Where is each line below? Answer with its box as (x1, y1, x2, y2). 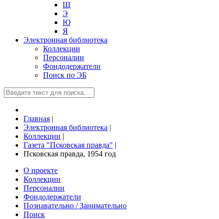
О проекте (23, 166, 58, 175)
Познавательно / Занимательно (23, 201, 127, 210)
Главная (23, 114, 50, 123)
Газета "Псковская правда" (23, 141, 113, 149)
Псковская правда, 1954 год (23, 150, 116, 158)
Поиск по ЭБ (43, 71, 87, 79)
